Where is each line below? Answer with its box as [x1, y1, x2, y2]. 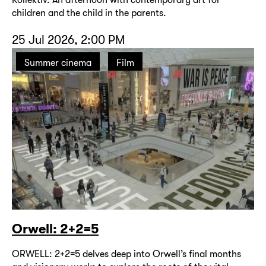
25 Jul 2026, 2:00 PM [12, 33, 125, 47]
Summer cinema [24, 57, 91, 69]
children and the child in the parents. [12, 7, 166, 19]
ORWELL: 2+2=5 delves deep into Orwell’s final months [12, 248, 241, 260]
